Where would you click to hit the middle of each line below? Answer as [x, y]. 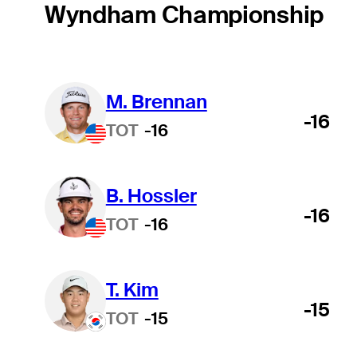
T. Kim [132, 289]
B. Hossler [151, 195]
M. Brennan [156, 101]
